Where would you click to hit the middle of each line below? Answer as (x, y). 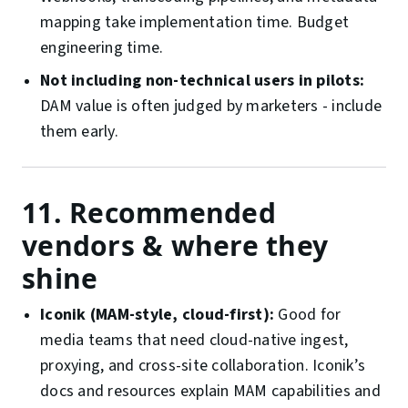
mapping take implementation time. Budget (194, 23)
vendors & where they (175, 246)
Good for (308, 315)
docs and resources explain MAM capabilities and (210, 392)
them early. (79, 132)
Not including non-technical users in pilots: (202, 81)
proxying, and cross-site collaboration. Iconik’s (203, 366)
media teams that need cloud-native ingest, (194, 341)
